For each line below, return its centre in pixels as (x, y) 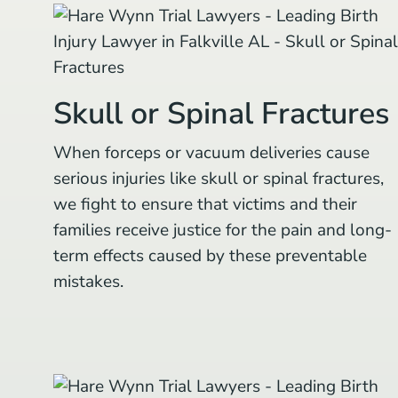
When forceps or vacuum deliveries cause (211, 152)
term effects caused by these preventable (210, 255)
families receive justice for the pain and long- (223, 230)
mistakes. (88, 281)
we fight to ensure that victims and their (205, 204)
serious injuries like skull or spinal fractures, (219, 178)
